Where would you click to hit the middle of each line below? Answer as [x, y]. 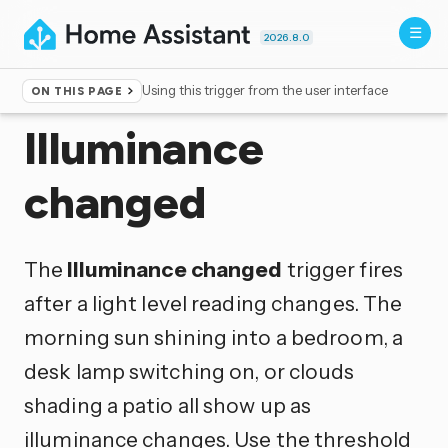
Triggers [102, 98]
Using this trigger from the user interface [265, 90]
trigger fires [342, 268]
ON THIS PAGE [76, 91]
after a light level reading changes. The [213, 302]
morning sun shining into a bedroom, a [213, 336]
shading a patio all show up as [168, 404]
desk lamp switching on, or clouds [189, 370]
